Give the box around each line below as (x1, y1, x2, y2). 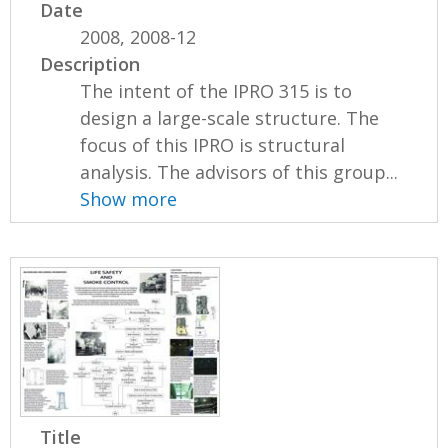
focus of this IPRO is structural (80, 132, 346, 157)
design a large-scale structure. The (80, 105, 380, 130)
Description (40, 51, 141, 76)
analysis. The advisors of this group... (80, 159, 399, 184)
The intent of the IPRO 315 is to (80, 78, 353, 103)
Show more (80, 186, 178, 211)
